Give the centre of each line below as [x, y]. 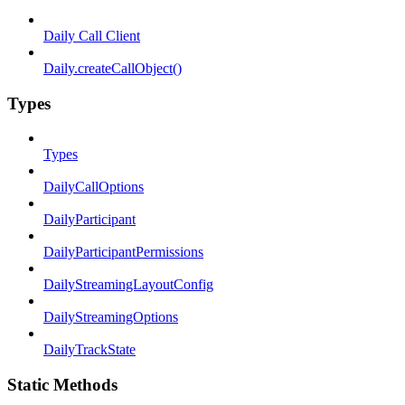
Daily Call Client [92, 35]
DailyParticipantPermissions [123, 252]
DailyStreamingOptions [111, 317]
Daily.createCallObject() [113, 68]
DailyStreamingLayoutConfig [128, 285]
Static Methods [62, 385]
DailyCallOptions [94, 187]
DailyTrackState [89, 350]
